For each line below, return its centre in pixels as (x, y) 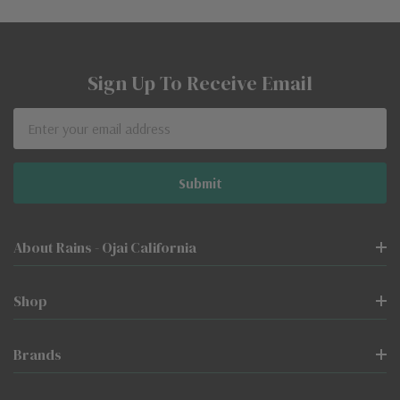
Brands (37, 354)
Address (39, 140)
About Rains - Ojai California (105, 247)
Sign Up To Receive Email (200, 83)
